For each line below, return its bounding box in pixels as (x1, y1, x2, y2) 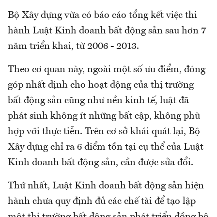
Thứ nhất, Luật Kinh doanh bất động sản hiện (8, 181, 204, 191)
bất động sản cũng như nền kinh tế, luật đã (8, 95, 189, 106)
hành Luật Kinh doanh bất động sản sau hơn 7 (8, 26, 207, 36)
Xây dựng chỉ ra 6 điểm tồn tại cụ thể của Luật (8, 142, 203, 152)
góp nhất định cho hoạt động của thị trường (8, 80, 194, 90)
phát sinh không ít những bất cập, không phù (8, 111, 200, 121)
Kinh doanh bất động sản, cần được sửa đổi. (8, 157, 193, 168)
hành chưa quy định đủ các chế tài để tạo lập (8, 196, 196, 206)
